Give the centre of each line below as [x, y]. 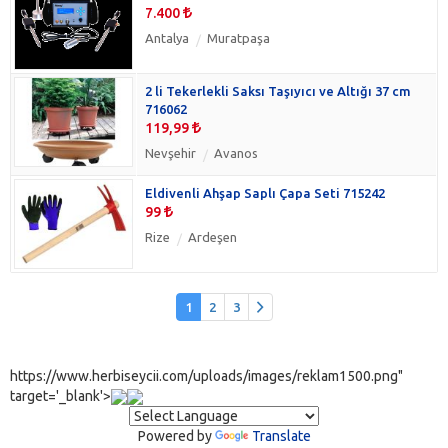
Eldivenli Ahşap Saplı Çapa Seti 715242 [265, 192]
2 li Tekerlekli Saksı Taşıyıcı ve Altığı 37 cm [278, 90]
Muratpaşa [238, 37]
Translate [281, 435]
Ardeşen [212, 236]
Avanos [236, 152]
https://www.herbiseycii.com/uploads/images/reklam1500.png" [206, 375]
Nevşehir [170, 152]
